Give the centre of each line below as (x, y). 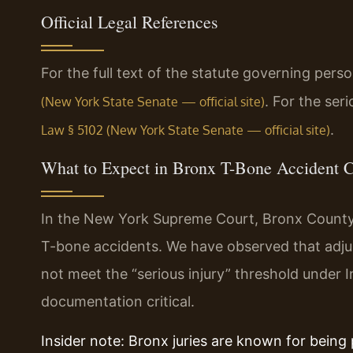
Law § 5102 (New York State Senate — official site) (186, 130)
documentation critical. (118, 302)
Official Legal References (130, 22)
